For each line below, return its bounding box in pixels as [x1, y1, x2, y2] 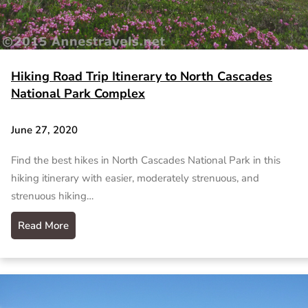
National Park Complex [11, 85, 145, 102]
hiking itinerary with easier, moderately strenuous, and [11, 171, 259, 185]
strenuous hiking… [11, 189, 93, 203]
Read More [18, 219, 69, 232]
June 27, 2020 [11, 123, 78, 137]
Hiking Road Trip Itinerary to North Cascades [11, 67, 272, 85]
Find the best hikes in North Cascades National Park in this [11, 153, 280, 167]
